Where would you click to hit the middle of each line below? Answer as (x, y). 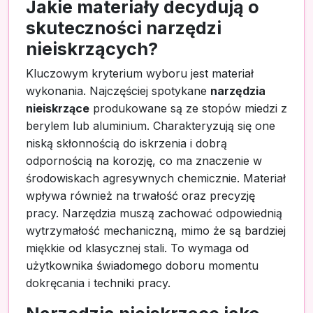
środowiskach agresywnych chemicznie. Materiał (156, 178)
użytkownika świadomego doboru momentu (142, 265)
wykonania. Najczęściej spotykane (118, 90)
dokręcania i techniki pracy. (98, 283)
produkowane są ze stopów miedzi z (188, 108)
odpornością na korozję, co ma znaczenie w (144, 160)
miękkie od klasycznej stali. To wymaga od (137, 248)
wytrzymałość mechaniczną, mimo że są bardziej (156, 230)
